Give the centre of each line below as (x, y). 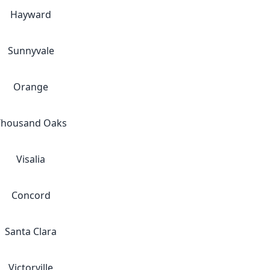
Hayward (31, 14)
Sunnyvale (31, 51)
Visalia (31, 159)
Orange (31, 87)
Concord (31, 195)
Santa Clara (31, 231)
